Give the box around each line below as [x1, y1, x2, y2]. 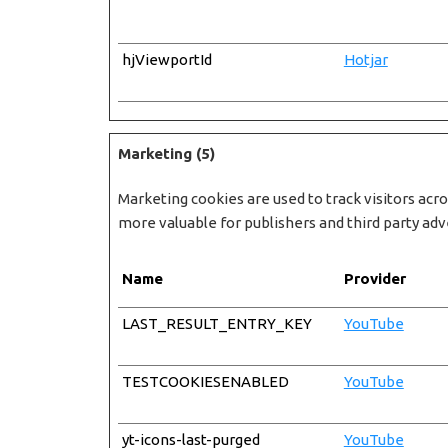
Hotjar [343, 50, 388, 68]
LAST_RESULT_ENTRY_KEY [121, 314, 312, 332]
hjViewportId [121, 50, 212, 68]
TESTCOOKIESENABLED [121, 372, 289, 390]
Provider [343, 269, 406, 287]
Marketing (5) [117, 144, 215, 162]
